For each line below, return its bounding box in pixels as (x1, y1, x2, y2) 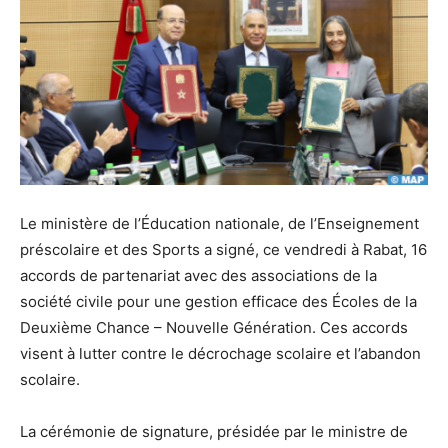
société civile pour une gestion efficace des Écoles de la (20, 292, 417, 312)
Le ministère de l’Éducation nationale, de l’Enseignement (20, 214, 419, 234)
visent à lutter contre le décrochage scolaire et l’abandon (20, 344, 421, 364)
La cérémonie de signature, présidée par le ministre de (20, 422, 408, 442)
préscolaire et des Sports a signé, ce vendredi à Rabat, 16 (20, 240, 427, 260)
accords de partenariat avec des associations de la (20, 266, 377, 286)
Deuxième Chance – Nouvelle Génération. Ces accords (20, 318, 408, 338)
